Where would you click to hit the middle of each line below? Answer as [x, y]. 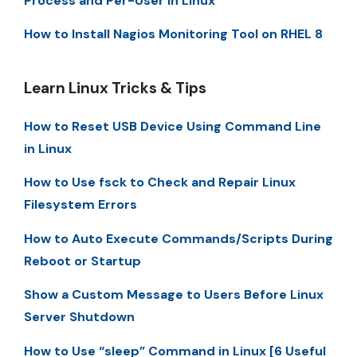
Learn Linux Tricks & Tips [115, 88]
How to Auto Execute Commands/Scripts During [178, 238]
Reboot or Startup [82, 261]
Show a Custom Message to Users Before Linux [174, 295]
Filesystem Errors [80, 205]
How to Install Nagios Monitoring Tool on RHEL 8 [173, 33]
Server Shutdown [79, 317]
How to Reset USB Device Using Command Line [173, 126]
